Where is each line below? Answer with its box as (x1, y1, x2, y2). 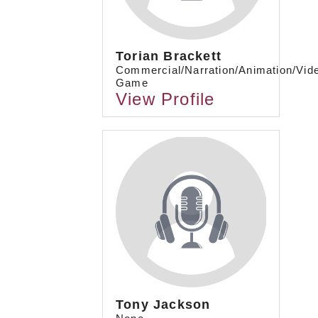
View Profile (116, 89, 215, 109)
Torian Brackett (116, 49, 221, 64)
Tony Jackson (116, 297, 211, 312)
